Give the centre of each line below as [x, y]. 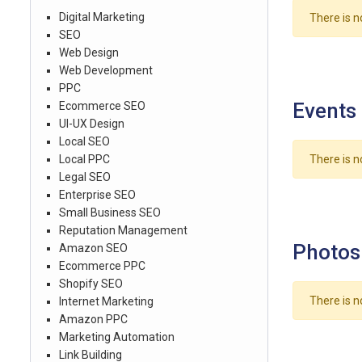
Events [324, 111]
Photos [326, 252]
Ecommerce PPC [102, 266]
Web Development [106, 70]
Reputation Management [123, 230]
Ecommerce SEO [102, 106]
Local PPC [84, 159]
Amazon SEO [93, 248]
